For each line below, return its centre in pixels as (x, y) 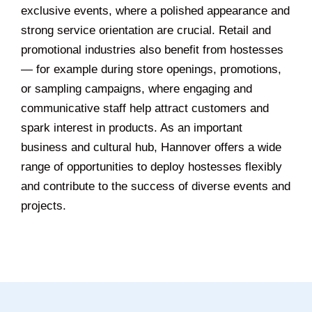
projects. (44, 205)
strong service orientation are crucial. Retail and (146, 30)
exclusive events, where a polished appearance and (155, 10)
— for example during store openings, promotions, (151, 69)
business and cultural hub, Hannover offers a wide (151, 147)
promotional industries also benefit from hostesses (152, 49)
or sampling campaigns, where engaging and (136, 88)
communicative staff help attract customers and (145, 108)
